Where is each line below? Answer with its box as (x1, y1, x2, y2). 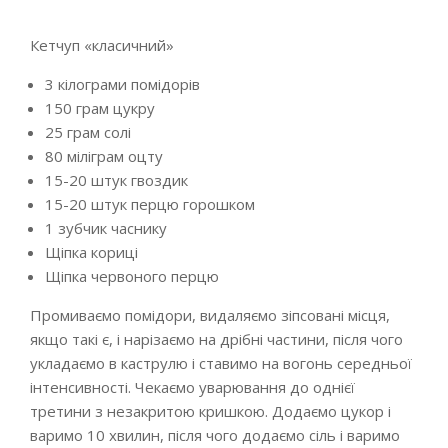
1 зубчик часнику (45, 218, 167, 238)
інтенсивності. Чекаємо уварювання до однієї (30, 377, 355, 397)
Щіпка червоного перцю (45, 266, 219, 286)
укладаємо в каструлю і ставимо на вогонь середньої (30, 353, 412, 373)
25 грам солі (45, 122, 131, 142)
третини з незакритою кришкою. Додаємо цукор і (30, 401, 391, 421)
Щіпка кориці (45, 242, 138, 262)
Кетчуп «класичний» (30, 35, 174, 55)
